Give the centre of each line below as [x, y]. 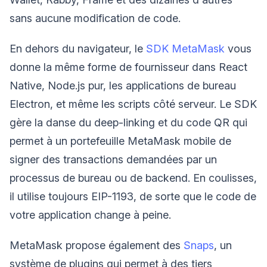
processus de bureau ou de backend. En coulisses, [133, 178]
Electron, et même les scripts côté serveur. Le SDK [133, 104]
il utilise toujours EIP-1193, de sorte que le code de [133, 196]
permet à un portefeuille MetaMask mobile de [120, 141]
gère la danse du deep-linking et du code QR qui [128, 122]
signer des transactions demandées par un [113, 159]
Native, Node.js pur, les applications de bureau [123, 85]
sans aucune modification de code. [95, 18]
